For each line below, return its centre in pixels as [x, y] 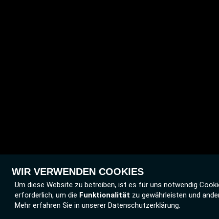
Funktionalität [105, 195]
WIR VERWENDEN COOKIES [78, 172]
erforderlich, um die [47, 195]
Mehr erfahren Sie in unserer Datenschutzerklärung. [98, 205]
